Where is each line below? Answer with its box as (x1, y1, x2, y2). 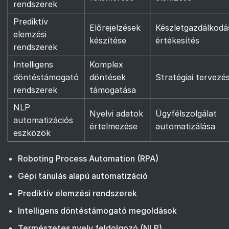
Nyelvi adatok (89, 108, 143, 119)
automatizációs (13, 114, 73, 125)
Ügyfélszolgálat (155, 108, 217, 119)
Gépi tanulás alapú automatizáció (18, 170, 148, 181)
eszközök (13, 127, 51, 138)
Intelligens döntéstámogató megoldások (18, 205, 177, 216)
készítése (89, 35, 126, 45)
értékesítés (155, 35, 199, 45)
